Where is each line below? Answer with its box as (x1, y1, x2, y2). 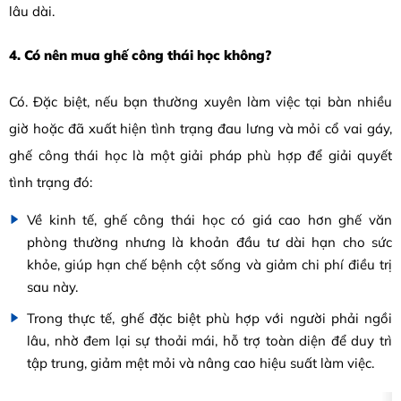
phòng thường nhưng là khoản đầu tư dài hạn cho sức (27, 233, 392, 251)
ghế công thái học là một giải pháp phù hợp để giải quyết (9, 147, 392, 165)
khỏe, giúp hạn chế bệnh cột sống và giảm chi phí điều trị (27, 255, 392, 273)
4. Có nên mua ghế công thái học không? (9, 46, 271, 64)
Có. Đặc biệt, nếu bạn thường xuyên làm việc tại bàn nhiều (9, 93, 392, 111)
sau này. (27, 277, 78, 295)
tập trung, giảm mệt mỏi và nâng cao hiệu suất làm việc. (27, 354, 374, 371)
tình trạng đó (9, 174, 90, 192)
